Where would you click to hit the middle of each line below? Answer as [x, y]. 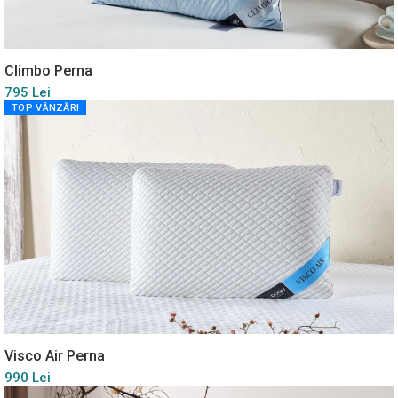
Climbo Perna [48, 71]
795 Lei [28, 93]
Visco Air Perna [55, 355]
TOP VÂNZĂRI [46, 108]
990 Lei [28, 377]
